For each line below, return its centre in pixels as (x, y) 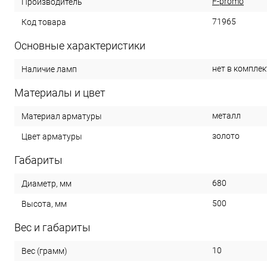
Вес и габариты (52, 227)
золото (226, 136)
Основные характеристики (80, 46)
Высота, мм (44, 204)
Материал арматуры (62, 116)
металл (226, 116)
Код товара (44, 22)
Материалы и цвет (60, 93)
